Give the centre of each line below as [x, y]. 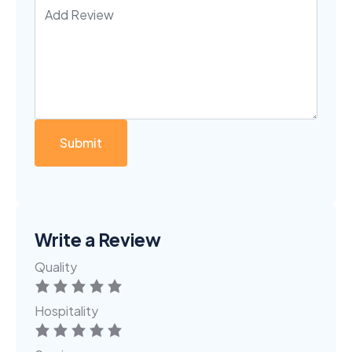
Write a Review [98, 240]
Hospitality [66, 311]
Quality [56, 267]
